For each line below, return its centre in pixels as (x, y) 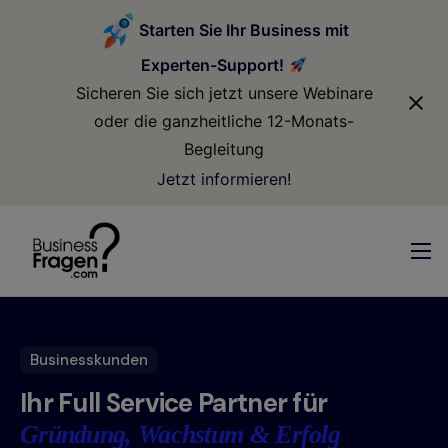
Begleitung (224, 149)
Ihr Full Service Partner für (174, 403)
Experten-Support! (215, 65)
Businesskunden (89, 359)
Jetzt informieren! (224, 178)
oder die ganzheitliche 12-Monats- (224, 121)
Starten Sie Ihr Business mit (244, 29)
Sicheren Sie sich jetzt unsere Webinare (224, 93)
